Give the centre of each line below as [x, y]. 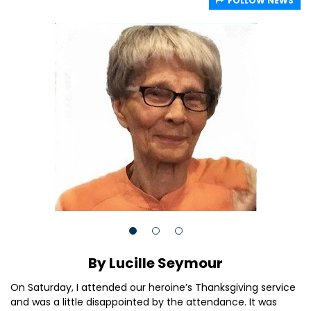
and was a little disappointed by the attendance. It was [144, 302]
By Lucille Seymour [155, 263]
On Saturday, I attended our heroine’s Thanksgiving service [153, 287]
